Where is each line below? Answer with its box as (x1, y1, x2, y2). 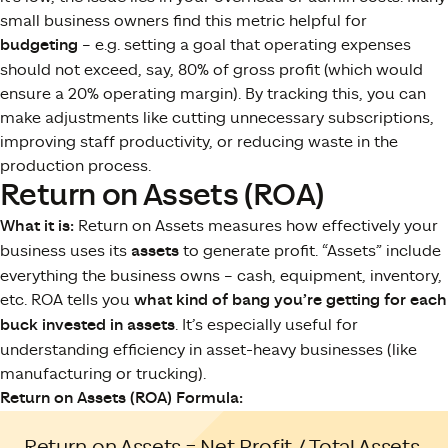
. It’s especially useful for (175, 315, 358, 334)
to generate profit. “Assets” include (179, 241, 441, 260)
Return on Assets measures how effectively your (74, 216, 438, 235)
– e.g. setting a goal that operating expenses (78, 35, 411, 54)
